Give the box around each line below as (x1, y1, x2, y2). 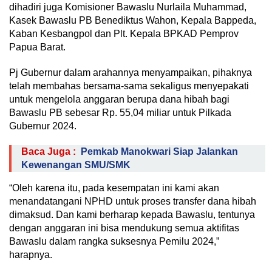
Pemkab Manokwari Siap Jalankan (81, 146, 238, 157)
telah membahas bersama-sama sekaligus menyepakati (9, 81, 249, 91)
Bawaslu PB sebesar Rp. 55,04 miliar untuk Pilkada (9, 107, 231, 118)
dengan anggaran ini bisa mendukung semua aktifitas (9, 223, 239, 233)
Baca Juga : (21, 146, 76, 157)
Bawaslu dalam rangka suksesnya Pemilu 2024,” (9, 236, 219, 246)
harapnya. (9, 250, 52, 260)
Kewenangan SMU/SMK (21, 160, 131, 170)
